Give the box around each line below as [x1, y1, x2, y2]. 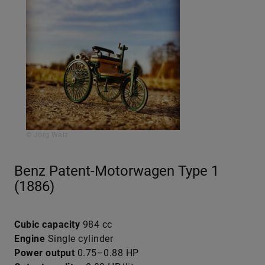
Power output [14, 247, 75, 258]
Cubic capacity [14, 219, 80, 230]
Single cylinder [45, 233, 113, 244]
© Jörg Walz [26, 131, 69, 139]
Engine [14, 233, 45, 244]
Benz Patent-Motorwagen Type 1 [14, 163, 219, 179]
